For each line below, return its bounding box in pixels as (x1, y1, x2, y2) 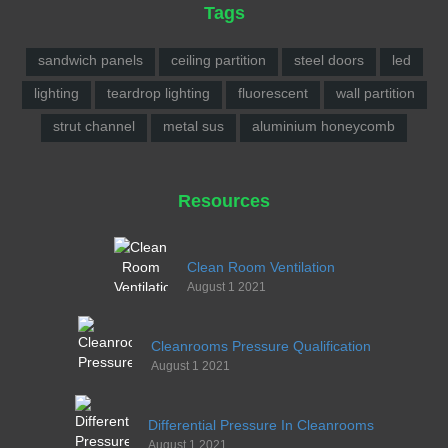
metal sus (163, 117, 224, 134)
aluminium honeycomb (252, 117, 395, 134)
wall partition (335, 84, 415, 101)
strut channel (53, 117, 135, 134)
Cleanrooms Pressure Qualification (150, 337, 371, 354)
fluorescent (237, 84, 308, 101)
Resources (178, 190, 270, 211)
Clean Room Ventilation (186, 258, 335, 275)
